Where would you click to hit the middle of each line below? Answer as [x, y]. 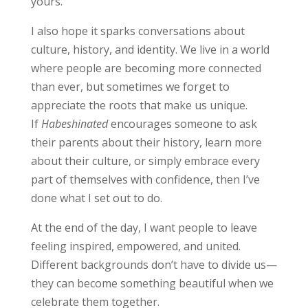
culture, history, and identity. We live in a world [150, 49]
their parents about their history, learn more [146, 142]
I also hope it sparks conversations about [137, 31]
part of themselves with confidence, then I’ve [145, 179]
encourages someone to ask [182, 123]
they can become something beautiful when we [152, 283]
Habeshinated [74, 123]
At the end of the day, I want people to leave [144, 227]
